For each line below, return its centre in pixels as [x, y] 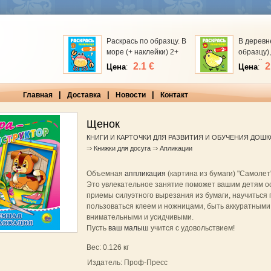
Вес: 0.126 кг [107, 247]
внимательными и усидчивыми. [140, 217]
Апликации [176, 148]
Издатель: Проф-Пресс [127, 263]
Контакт [174, 95]
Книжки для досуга [122, 148]
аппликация [145, 174]
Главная [38, 95]
